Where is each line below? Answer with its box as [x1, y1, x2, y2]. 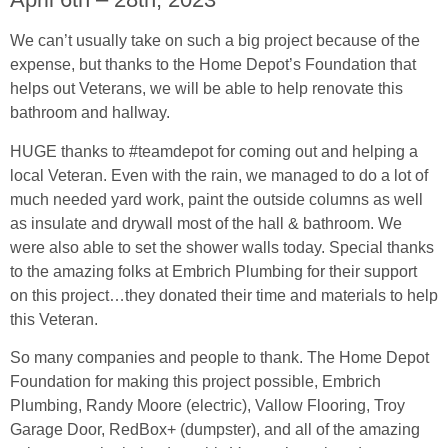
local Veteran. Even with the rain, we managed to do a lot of [10, 166, 428, 184]
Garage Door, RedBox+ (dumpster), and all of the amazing [10, 421, 420, 439]
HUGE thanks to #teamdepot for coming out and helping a [10, 142, 418, 160]
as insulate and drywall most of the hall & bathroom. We [10, 214, 402, 232]
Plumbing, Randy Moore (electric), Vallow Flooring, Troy [10, 397, 405, 415]
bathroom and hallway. [10, 104, 170, 122]
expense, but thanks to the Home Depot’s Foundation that [10, 56, 416, 74]
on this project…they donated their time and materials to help [10, 286, 438, 304]
